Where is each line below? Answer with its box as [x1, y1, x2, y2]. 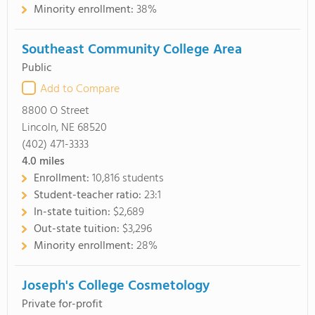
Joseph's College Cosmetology [22, 275, 210, 297]
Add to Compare [40, 80, 120, 98]
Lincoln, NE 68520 [22, 119, 107, 137]
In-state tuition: [34, 203, 113, 221]
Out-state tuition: [34, 220, 122, 238]
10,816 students [92, 169, 164, 188]
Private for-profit [22, 295, 103, 314]
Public [22, 59, 52, 77]
